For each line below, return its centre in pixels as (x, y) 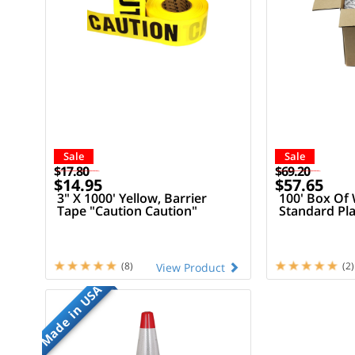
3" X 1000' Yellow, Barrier (132, 198)
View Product (192, 267)
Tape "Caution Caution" (128, 210)
